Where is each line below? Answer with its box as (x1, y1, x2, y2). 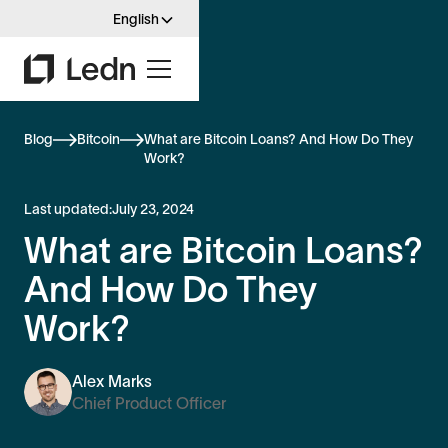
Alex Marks (72, 371, 152, 390)
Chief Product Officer (72, 393, 226, 412)
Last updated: (24, 200, 112, 217)
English (113, 11, 159, 27)
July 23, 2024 (112, 200, 194, 217)
